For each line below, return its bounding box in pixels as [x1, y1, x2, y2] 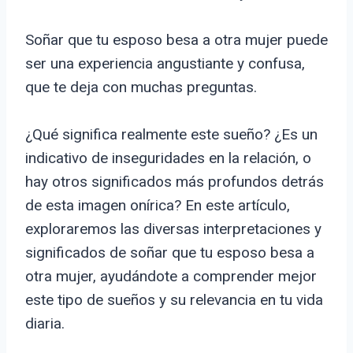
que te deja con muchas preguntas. [25, 78, 257, 97]
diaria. [25, 314, 65, 333]
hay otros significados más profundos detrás [25, 173, 324, 191]
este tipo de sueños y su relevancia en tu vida [25, 291, 323, 310]
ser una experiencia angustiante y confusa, [25, 54, 305, 73]
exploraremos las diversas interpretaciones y [25, 220, 321, 239]
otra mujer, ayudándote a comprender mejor [25, 267, 317, 286]
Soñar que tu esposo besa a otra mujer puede [25, 31, 328, 50]
